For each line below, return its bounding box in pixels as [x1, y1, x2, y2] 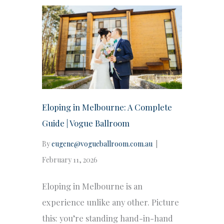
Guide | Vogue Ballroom [42, 117, 129, 128]
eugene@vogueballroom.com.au [51, 138, 152, 148]
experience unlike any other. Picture [42, 196, 179, 207]
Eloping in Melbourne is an [42, 180, 142, 191]
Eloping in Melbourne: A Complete [42, 101, 172, 112]
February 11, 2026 [42, 154, 97, 164]
